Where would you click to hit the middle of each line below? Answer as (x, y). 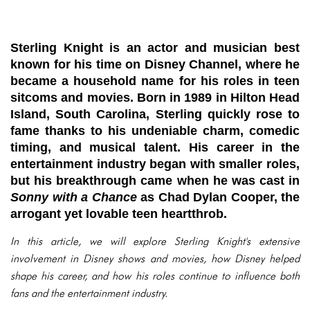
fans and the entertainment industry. (89, 293)
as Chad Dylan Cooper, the (218, 197)
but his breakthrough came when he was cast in (155, 181)
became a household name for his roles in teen (155, 81)
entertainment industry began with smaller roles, (155, 164)
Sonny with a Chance (74, 197)
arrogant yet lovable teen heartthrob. (119, 214)
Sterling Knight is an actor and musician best (155, 48)
